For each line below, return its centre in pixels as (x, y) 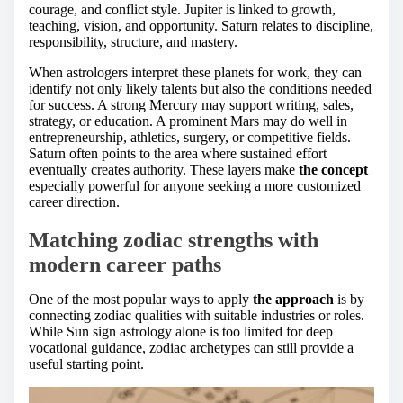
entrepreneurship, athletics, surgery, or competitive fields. (190, 137)
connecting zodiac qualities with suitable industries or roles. (197, 315)
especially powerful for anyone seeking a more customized (195, 185)
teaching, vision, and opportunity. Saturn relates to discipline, (201, 25)
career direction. (74, 201)
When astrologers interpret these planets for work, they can (195, 72)
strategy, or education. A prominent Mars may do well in (188, 121)
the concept (333, 169)
